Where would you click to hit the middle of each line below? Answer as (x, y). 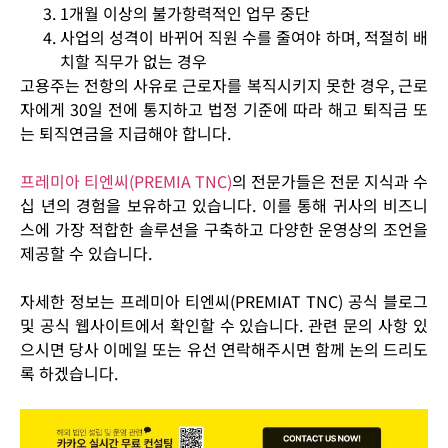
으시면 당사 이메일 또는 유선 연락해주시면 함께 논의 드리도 (224, 349)
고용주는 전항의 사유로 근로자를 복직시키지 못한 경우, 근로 (224, 85)
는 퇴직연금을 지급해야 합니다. (125, 133)
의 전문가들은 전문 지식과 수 (330, 181)
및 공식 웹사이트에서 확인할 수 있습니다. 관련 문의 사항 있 (224, 325)
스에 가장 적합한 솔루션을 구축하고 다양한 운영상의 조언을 (224, 229)
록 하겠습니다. (69, 373)
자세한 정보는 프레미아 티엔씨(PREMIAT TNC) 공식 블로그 (224, 301)
